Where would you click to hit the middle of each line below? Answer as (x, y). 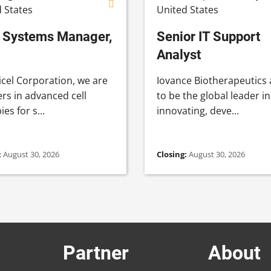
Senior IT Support (208, 36)
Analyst (179, 54)
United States (188, 9)
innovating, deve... (198, 110)
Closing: (173, 154)
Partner (96, 253)
